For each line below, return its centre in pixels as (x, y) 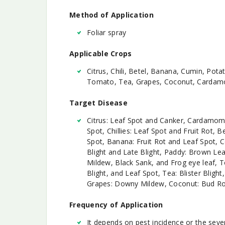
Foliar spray (107, 32)
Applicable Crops (101, 53)
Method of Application (111, 15)
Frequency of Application (116, 204)
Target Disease (98, 102)
